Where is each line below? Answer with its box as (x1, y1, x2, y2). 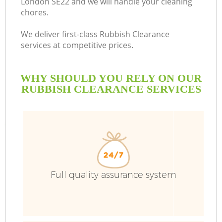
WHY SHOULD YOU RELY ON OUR (20, 71, 202, 84)
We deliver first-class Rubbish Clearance (21, 29, 170, 40)
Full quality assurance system (51, 169, 176, 181)
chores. (21, 7, 49, 18)
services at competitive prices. (21, 40, 134, 51)
